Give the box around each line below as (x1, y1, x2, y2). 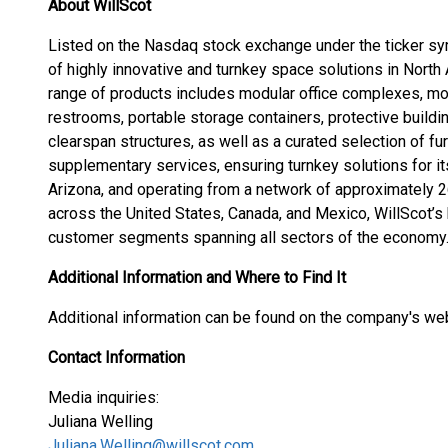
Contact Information (48, 348, 185, 367)
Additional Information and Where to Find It (48, 268, 346, 287)
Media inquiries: (48, 388, 159, 407)
